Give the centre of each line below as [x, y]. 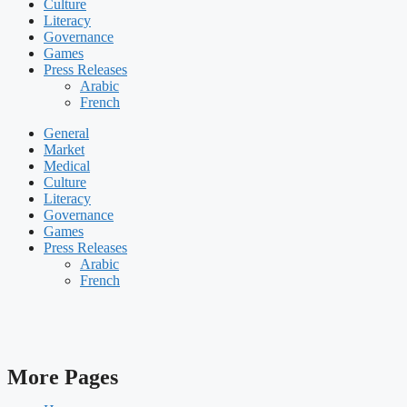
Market [64, 149]
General [66, 133]
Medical [67, 165]
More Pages [63, 377]
